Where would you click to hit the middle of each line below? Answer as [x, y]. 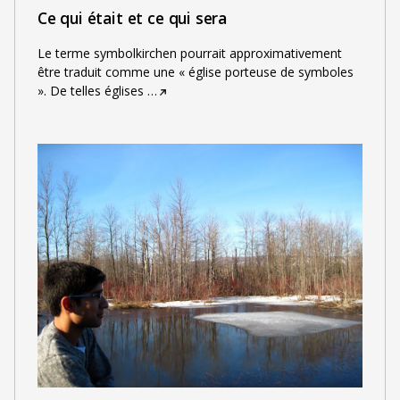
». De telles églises [90, 90]
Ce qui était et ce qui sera [132, 18]
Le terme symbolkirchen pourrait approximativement [189, 53]
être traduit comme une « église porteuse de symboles [195, 71]
